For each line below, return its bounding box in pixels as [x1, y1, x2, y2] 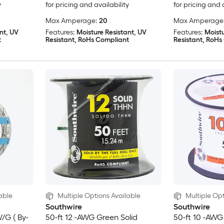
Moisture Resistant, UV [76, 28, 146, 37]
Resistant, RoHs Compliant [45, 35, 129, 44]
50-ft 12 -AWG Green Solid [45, 212, 137, 222]
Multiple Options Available [57, 191, 140, 200]
